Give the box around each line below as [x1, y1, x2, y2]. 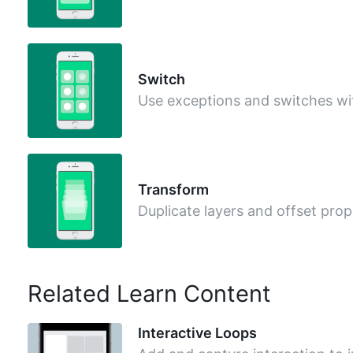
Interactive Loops [137, 324, 257, 341]
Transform [137, 180, 209, 198]
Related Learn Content [27, 280, 271, 307]
